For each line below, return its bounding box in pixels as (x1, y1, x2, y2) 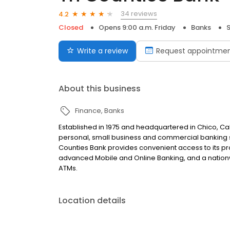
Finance (75, 106, 101, 116)
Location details (59, 195, 126, 207)
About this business (59, 83, 141, 95)
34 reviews (121, 9, 157, 19)
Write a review (77, 46, 128, 56)
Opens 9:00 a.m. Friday (99, 23, 176, 33)
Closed (59, 23, 83, 33)
